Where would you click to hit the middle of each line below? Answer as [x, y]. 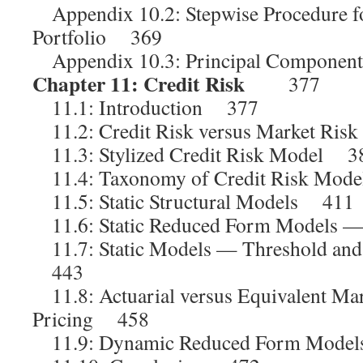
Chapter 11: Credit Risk [139, 83]
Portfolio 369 [97, 36]
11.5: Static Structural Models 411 [193, 201]
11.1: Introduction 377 [145, 107]
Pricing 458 [91, 318]
